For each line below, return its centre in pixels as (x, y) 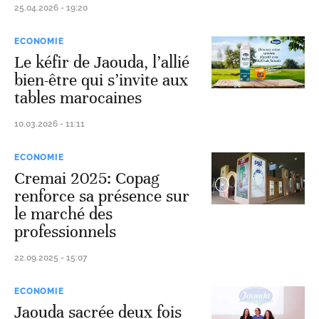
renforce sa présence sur (102, 196)
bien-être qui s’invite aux (101, 80)
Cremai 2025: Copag (87, 178)
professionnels (65, 232)
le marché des (63, 214)
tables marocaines (78, 98)
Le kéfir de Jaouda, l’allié (102, 62)
